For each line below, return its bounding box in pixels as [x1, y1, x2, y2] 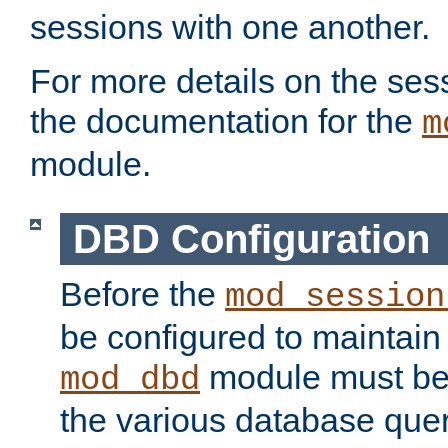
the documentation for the [30, 102, 422, 141]
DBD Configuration [72, 216, 430, 261]
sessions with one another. [30, 8, 430, 47]
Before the [60, 275, 225, 314]
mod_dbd [60, 361, 200, 400]
